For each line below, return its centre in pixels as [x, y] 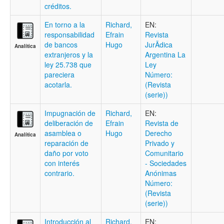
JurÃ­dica [159, 44]
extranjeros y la [69, 54]
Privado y [160, 143]
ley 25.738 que [68, 64]
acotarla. [58, 84]
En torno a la [65, 24]
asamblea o [63, 133]
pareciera [59, 74]
